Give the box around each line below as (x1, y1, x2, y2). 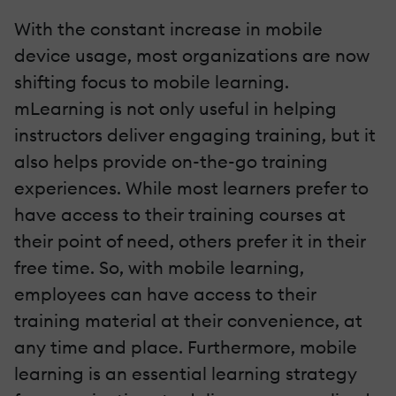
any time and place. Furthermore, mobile (14, 335, 357, 358)
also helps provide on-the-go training (14, 149, 328, 172)
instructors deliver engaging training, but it (14, 123, 376, 146)
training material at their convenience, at (14, 308, 362, 331)
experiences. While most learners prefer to (14, 176, 369, 199)
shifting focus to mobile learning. (14, 70, 289, 93)
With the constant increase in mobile (14, 17, 323, 40)
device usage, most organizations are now (14, 43, 369, 66)
